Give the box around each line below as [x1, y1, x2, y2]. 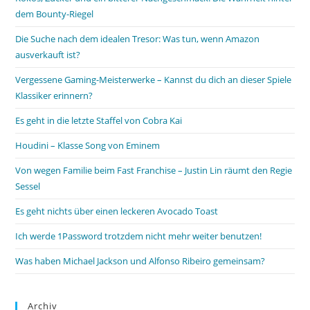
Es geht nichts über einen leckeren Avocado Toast [15, 204, 219, 217]
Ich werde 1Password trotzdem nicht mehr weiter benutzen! [15, 229, 262, 242]
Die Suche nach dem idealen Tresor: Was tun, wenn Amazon [15, 32, 260, 45]
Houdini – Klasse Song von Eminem [15, 138, 161, 152]
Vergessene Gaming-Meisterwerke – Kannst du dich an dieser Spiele [15, 73, 292, 86]
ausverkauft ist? [15, 48, 81, 61]
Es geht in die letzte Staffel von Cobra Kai [15, 113, 183, 127]
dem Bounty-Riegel [15, 7, 94, 20]
